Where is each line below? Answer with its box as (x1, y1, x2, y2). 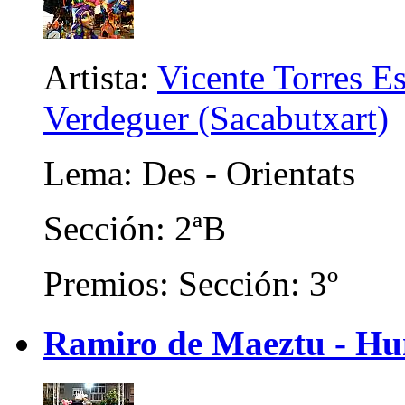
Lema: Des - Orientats (43, 154, 355, 193)
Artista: (43, 58, 157, 98)
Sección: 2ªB (43, 209, 226, 249)
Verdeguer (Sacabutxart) (43, 99, 389, 138)
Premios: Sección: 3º (43, 264, 338, 304)
